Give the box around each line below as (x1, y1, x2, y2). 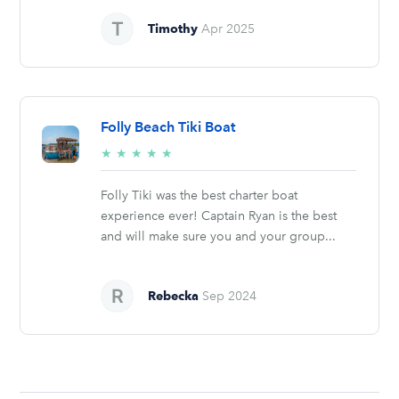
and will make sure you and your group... (101, 229, 337, 245)
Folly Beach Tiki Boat (101, 118, 236, 136)
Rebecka (148, 289, 199, 304)
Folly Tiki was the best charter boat (101, 188, 298, 204)
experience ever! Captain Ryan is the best (101, 208, 338, 224)
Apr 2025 (201, 21, 256, 37)
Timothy (148, 21, 199, 37)
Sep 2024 (202, 289, 257, 305)
